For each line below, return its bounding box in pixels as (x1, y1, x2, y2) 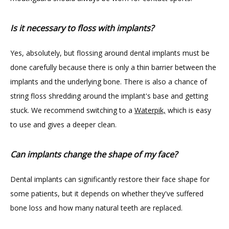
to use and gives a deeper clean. (10, 120, 117, 129)
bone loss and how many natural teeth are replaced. (10, 203, 182, 213)
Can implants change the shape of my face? (10, 149, 177, 160)
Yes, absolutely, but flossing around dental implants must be (10, 48, 210, 58)
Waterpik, (134, 105, 166, 115)
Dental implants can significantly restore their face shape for (10, 174, 210, 184)
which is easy (166, 105, 211, 115)
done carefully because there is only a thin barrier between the (10, 62, 216, 72)
